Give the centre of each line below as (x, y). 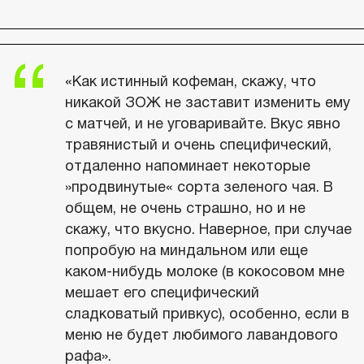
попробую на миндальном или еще (186, 250)
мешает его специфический (162, 292)
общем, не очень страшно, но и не (185, 208)
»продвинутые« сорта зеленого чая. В (199, 187)
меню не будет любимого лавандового (201, 335)
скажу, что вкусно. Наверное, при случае (208, 229)
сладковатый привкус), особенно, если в (207, 314)
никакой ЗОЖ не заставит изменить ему (208, 102)
